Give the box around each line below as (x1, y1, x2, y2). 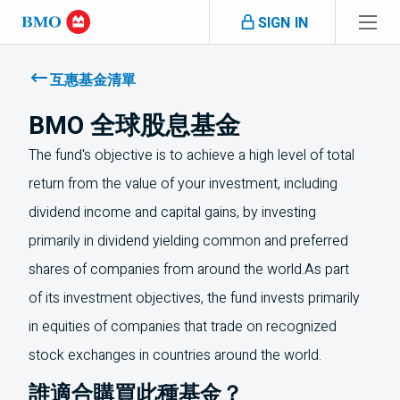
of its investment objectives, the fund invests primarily (29, 287, 360, 309)
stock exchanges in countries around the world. (29, 345, 321, 366)
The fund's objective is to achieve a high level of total (29, 145, 354, 166)
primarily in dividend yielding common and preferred (29, 230, 348, 252)
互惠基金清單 (50, 70, 136, 91)
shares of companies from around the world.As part (29, 259, 349, 280)
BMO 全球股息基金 (29, 108, 240, 145)
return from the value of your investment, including (29, 173, 337, 195)
